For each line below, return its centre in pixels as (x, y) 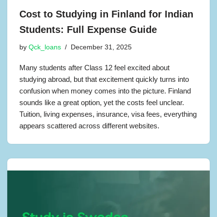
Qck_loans (45, 47)
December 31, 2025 (101, 47)
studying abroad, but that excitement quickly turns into (104, 79)
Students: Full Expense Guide (90, 29)
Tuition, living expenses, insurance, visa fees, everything (108, 114)
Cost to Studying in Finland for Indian (106, 14)
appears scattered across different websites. (89, 125)
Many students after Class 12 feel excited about (94, 67)
